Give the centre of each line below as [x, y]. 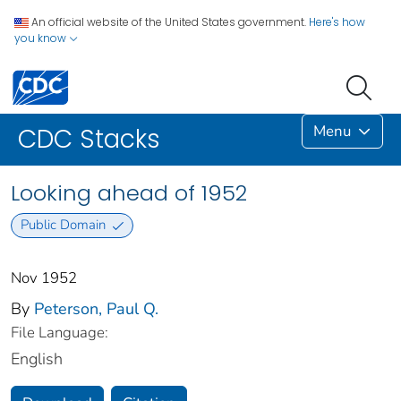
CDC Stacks [89, 140]
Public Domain [63, 225]
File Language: [60, 332]
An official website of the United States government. [169, 22]
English [37, 358]
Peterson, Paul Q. [96, 308]
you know [42, 38]
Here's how [337, 22]
